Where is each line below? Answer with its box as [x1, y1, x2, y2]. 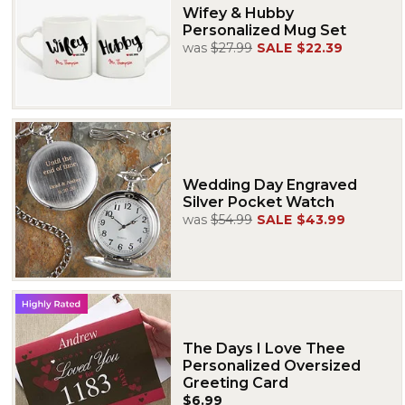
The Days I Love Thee [183, 339, 345, 357]
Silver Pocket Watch [183, 193, 334, 211]
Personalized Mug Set [183, 22, 346, 39]
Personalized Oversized [183, 356, 361, 374]
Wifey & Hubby [183, 5, 294, 22]
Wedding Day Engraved [183, 176, 357, 193]
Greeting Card [183, 373, 288, 391]
